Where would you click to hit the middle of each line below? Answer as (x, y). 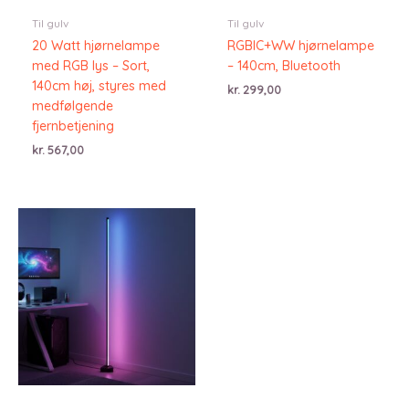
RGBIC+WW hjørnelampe (301, 45)
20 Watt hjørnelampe (96, 45)
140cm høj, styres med (99, 85)
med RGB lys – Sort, (91, 65)
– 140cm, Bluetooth (284, 65)
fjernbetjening (73, 126)
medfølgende (73, 105)
